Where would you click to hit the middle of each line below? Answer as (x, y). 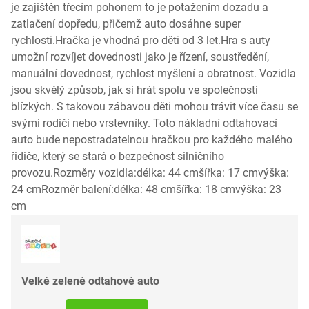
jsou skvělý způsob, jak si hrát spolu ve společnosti (134, 90)
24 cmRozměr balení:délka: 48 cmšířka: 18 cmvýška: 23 (146, 189)
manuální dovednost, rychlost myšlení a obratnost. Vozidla (153, 73)
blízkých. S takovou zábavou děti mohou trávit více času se (154, 107)
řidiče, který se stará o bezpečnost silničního (118, 156)
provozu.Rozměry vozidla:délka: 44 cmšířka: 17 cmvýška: (150, 173)
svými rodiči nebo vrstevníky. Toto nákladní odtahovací (144, 123)
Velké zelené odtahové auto (90, 281)
